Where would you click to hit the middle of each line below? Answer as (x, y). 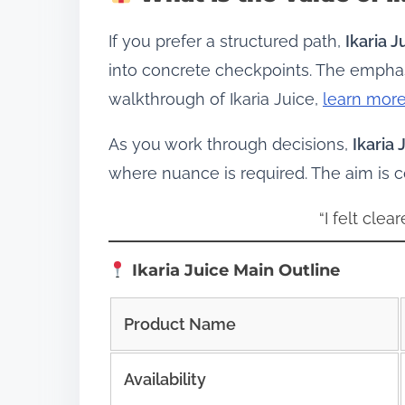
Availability (165, 379)
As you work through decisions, (231, 144)
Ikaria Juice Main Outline (233, 270)
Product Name (179, 324)
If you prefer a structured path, (227, 41)
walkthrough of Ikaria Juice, (216, 99)
